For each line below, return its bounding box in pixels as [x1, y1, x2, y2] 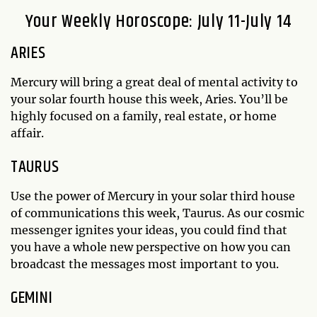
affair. [11, 125, 44, 140]
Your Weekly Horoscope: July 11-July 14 [25, 7, 292, 35]
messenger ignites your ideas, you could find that [11, 222, 287, 237]
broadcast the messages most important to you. [11, 256, 279, 271]
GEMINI [11, 284, 53, 311]
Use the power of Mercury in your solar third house [11, 188, 295, 203]
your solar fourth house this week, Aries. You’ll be [11, 91, 288, 106]
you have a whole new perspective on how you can [11, 239, 291, 254]
